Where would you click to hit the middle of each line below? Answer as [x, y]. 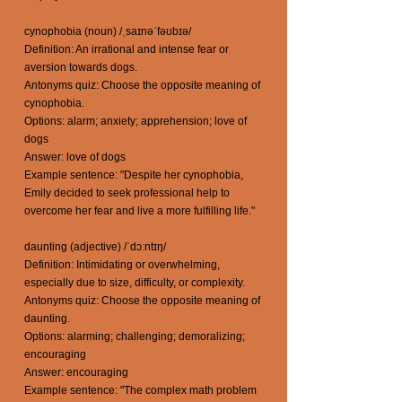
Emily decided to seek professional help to [127, 193]
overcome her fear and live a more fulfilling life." [140, 211]
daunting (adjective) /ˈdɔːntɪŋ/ [95, 247]
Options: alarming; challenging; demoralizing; [135, 336]
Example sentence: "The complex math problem [140, 390]
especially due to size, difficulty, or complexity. [135, 283]
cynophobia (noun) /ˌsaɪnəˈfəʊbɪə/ [108, 31]
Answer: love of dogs [75, 157]
